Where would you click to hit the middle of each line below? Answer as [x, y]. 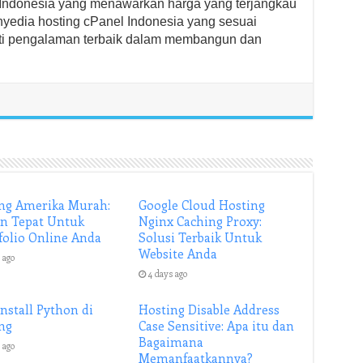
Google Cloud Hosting [202, 205]
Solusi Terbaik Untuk [201, 237]
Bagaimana [171, 342]
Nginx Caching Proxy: [201, 221]
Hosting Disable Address [209, 310]
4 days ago [168, 273]
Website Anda [178, 254]
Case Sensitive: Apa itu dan [217, 326]
